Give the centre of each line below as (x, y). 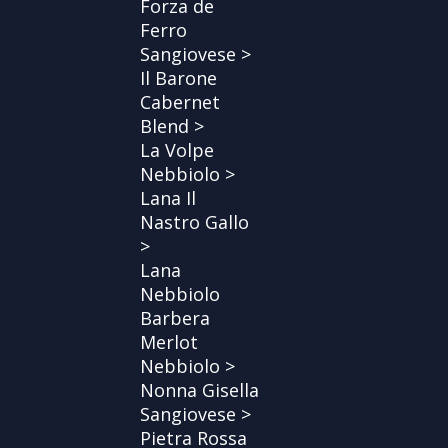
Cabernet (180, 101)
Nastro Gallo (194, 221)
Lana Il (168, 197)
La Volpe (177, 149)
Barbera (175, 317)
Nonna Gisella (199, 389)
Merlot (169, 341)
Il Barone (178, 77)
